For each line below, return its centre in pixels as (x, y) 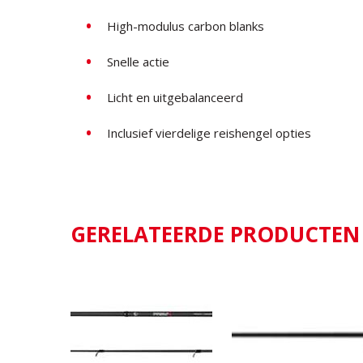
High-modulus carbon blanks (186, 26)
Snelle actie (138, 61)
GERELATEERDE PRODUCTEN (215, 234)
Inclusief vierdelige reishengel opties (209, 132)
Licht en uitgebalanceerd (175, 97)
